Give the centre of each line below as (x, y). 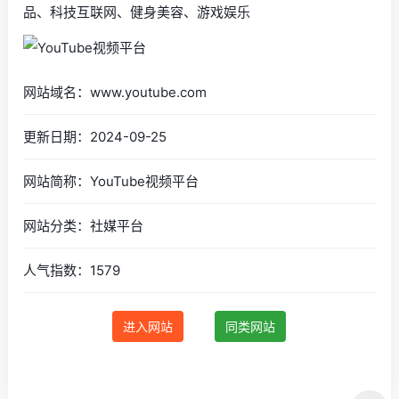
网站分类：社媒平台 (84, 225)
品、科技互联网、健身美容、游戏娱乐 (137, 12)
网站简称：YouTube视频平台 (111, 181)
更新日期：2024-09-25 (95, 136)
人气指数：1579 (72, 270)
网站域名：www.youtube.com (115, 92)
